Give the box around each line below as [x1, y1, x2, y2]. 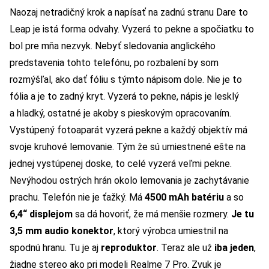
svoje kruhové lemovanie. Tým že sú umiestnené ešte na [10, 141, 246, 153]
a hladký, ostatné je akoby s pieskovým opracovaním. [10, 107, 231, 119]
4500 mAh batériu [145, 192, 224, 204]
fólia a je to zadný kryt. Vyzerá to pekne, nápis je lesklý [10, 91, 239, 103]
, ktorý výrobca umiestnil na [113, 225, 228, 237]
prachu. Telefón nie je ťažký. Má [10, 192, 145, 204]
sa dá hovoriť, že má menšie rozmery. [73, 208, 231, 220]
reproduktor [101, 242, 157, 254]
